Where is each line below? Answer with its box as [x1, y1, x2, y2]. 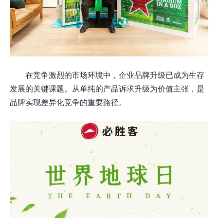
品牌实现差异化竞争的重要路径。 [10, 97, 127, 107]
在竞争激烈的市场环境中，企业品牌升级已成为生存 [25, 70, 204, 80]
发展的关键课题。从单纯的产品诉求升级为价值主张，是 [10, 84, 204, 93]
